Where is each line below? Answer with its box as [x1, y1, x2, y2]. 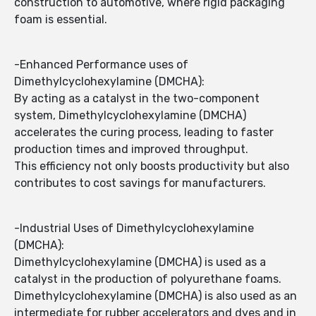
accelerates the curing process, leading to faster [14, 126, 274, 140]
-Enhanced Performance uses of [14, 58, 188, 72]
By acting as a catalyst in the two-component [14, 92, 260, 106]
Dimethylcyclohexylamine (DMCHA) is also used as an [14, 289, 297, 303]
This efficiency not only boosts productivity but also [14, 159, 289, 174]
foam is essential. [14, 13, 107, 27]
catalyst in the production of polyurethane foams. [14, 272, 281, 286]
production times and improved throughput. [14, 142, 248, 157]
